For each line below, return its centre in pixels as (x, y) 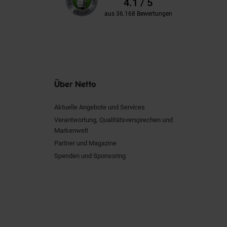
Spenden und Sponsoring (90, 156)
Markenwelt (71, 130)
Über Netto (75, 84)
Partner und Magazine (85, 143)
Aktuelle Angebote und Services (100, 107)
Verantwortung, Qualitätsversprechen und (113, 120)
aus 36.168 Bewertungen (138, 14)
